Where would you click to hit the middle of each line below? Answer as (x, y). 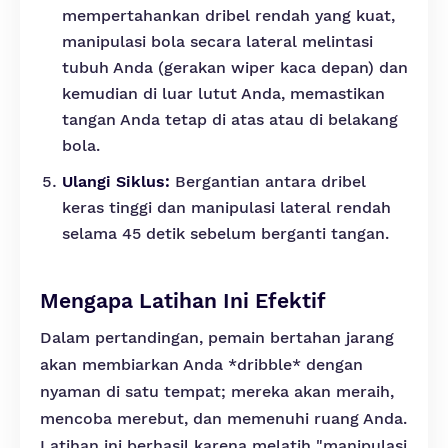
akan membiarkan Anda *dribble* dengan (201, 364)
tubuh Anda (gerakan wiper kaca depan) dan (235, 67)
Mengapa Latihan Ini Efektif (183, 300)
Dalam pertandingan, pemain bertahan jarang (217, 337)
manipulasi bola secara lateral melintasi (217, 41)
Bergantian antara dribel (268, 181)
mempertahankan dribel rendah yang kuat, (228, 15)
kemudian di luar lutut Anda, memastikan (223, 93)
